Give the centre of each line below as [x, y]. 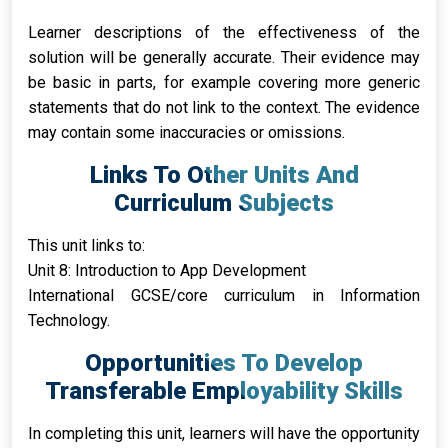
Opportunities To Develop [224, 363]
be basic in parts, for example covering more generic [224, 82]
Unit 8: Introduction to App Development [167, 270]
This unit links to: [86, 245]
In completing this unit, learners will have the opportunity [224, 433]
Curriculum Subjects [224, 203]
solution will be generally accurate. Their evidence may [224, 57]
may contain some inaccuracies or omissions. [186, 132]
